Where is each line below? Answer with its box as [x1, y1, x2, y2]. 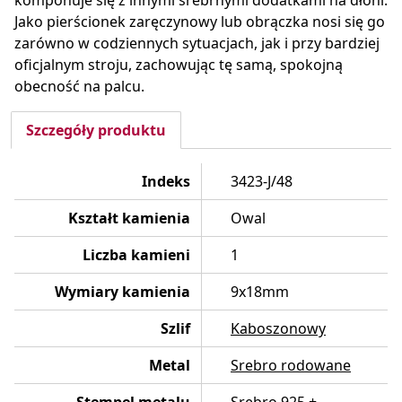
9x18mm [231, 282, 289, 302]
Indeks [142, 171, 190, 192]
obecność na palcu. [14, 76, 144, 97]
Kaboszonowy [231, 319, 326, 339]
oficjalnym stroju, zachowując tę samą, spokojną [14, 55, 343, 75]
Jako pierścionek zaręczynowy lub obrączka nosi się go [14, 12, 385, 32]
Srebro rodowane [231, 355, 351, 376]
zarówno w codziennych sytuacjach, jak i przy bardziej [14, 33, 380, 54]
